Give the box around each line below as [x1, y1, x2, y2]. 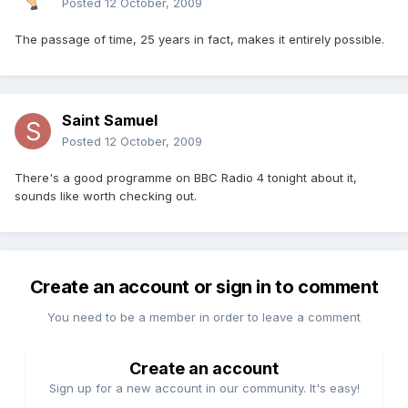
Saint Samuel [62, 111, 158, 130]
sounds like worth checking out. [15, 189, 197, 204]
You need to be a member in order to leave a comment [47, 310, 361, 325]
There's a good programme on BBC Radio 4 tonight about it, [15, 170, 357, 186]
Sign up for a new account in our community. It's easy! [48, 381, 360, 396]
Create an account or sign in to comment [29, 276, 379, 299]
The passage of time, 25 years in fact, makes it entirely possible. [15, 32, 384, 47]
